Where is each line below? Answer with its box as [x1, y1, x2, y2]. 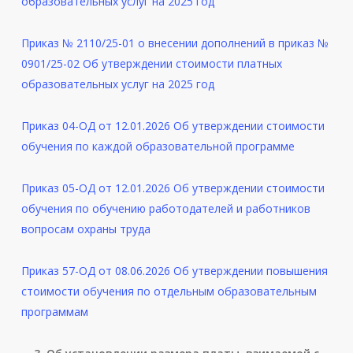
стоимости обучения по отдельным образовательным [20, 284, 317, 299]
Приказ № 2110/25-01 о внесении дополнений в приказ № [20, 35, 329, 51]
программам [20, 304, 88, 320]
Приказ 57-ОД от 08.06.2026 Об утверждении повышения [20, 263, 328, 279]
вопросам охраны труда [20, 221, 150, 237]
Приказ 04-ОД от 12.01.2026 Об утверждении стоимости [20, 118, 325, 134]
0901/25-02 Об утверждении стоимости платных [20, 56, 282, 72]
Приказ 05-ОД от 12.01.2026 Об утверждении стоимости [20, 180, 325, 196]
